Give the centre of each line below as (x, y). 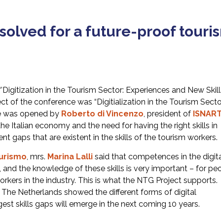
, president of (168, 113)
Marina (62, 156)
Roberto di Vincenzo (102, 113)
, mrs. (37, 156)
